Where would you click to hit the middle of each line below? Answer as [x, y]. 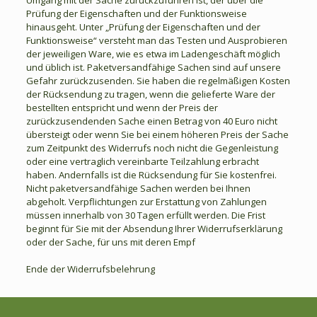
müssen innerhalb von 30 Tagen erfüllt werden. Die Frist [145, 215]
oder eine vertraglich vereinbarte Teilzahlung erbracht [142, 161]
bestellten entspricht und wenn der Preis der [122, 107]
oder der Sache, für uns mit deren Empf [110, 242]
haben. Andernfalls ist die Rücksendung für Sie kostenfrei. [151, 174]
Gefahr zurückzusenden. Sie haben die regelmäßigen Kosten [158, 80]
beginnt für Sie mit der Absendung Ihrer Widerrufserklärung [154, 228]
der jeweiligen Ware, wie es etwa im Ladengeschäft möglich [153, 53]
